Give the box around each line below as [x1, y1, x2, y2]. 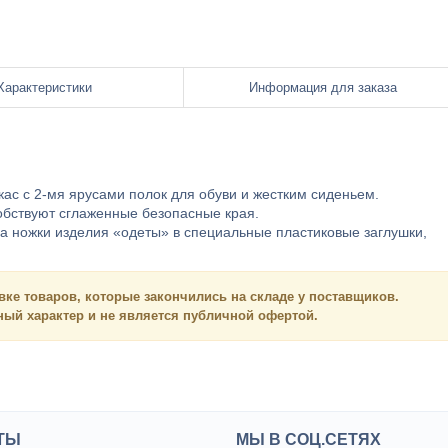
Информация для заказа [249, 80, 397, 95]
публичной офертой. [179, 308, 318, 323]
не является [100, 308, 179, 323]
